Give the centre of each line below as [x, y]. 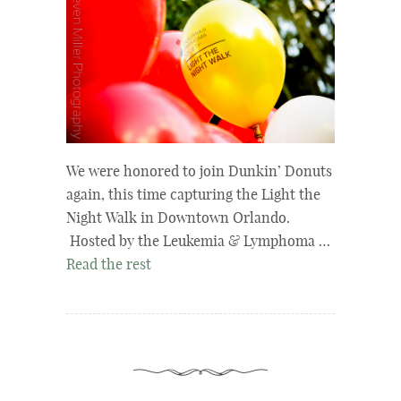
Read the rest [109, 266]
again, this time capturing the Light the [193, 196]
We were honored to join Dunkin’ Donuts [199, 173]
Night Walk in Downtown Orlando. [178, 219]
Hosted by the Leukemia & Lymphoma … [198, 243]
